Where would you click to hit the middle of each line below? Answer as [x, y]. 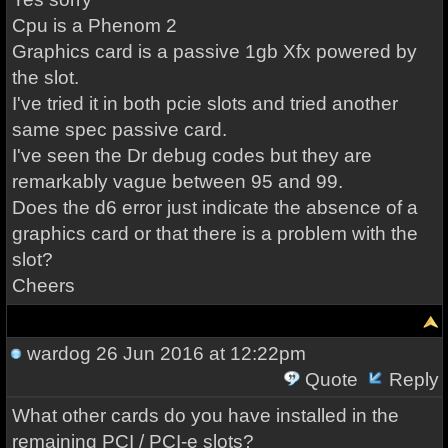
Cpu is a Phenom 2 [94, 25]
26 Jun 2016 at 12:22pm [198, 353]
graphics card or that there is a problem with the [214, 233]
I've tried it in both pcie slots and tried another [204, 103]
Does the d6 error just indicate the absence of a [214, 207]
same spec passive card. [119, 129]
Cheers [43, 285]
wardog [58, 353]
